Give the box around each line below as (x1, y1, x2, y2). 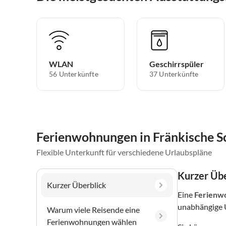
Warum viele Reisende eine (47, 204, 140, 214)
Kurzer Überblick (47, 180, 106, 190)
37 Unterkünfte (149, 69, 199, 78)
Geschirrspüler (149, 59, 204, 69)
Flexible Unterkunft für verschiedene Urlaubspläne (36, 147, 212, 157)
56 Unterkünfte (49, 69, 98, 78)
